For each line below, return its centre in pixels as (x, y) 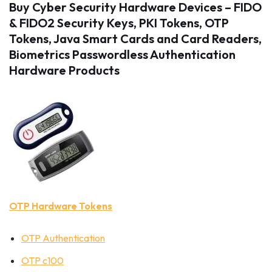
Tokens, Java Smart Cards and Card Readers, (135, 39)
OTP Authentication (63, 238)
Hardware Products (64, 70)
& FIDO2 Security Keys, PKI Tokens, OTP (119, 23)
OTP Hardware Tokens (61, 206)
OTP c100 (42, 260)
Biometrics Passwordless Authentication (122, 54)
